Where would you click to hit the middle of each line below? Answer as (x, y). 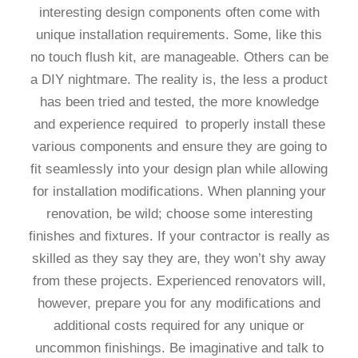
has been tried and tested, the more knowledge (179, 102)
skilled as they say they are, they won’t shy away (179, 259)
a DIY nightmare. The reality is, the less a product (179, 80)
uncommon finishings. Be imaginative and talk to (179, 348)
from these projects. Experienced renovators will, (179, 281)
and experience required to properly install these (179, 125)
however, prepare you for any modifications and (179, 304)
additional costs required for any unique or (179, 326)
